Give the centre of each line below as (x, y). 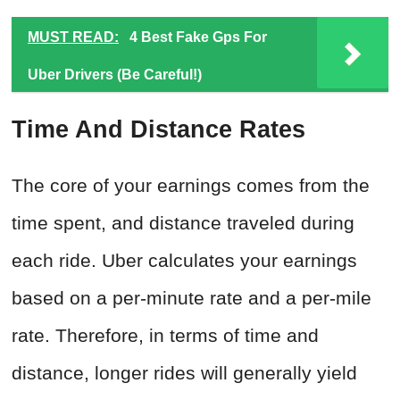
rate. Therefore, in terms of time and (165, 336)
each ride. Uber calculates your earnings (184, 261)
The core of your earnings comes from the (191, 186)
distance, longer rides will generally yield (184, 373)
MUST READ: (73, 37)
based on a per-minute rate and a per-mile (192, 298)
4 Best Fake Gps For (198, 37)
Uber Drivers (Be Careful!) (115, 75)
